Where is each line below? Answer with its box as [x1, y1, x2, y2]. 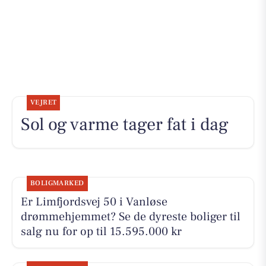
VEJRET [30, 98, 57, 107]
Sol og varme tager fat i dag [20, 113, 229, 137]
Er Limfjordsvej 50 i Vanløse [20, 194, 167, 210]
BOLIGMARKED [30, 179, 84, 188]
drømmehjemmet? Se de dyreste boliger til [20, 209, 240, 225]
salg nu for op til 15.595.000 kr [20, 224, 182, 240]
